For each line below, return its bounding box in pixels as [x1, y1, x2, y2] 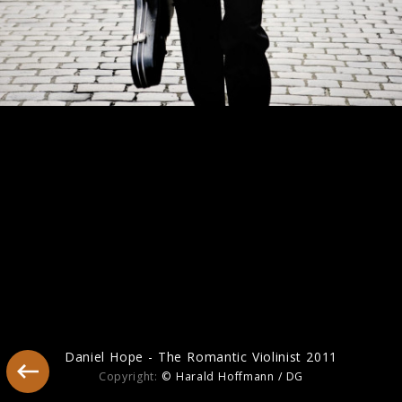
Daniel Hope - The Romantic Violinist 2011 [64, 348, 338, 366]
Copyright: [98, 369, 162, 385]
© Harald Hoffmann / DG [162, 369, 304, 385]
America [18, 143, 83, 163]
